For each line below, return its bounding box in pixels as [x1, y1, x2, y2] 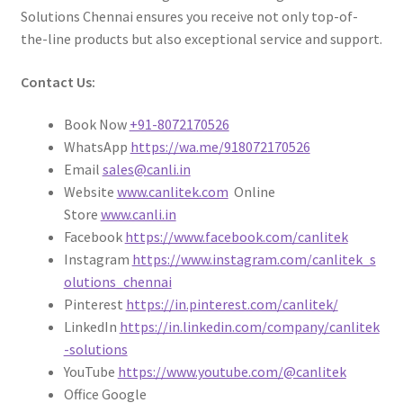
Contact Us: [20, 72, 95, 91]
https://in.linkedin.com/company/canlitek [119, 318, 380, 336]
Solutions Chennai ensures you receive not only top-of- [20, 7, 358, 26]
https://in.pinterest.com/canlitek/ [125, 295, 338, 314]
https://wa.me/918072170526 [130, 138, 310, 157]
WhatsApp [63, 138, 130, 157]
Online [228, 183, 275, 201]
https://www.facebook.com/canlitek [124, 228, 348, 246]
